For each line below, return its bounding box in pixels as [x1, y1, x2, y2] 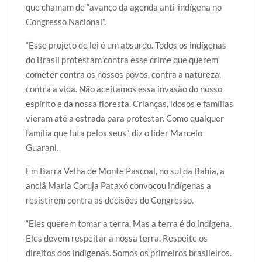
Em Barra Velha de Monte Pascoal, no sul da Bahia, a [26, 165, 225, 176]
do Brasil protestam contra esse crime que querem [26, 54, 219, 65]
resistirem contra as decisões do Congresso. [26, 194, 194, 205]
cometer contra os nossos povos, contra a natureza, [26, 68, 222, 80]
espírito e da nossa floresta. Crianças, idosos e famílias [26, 98, 234, 109]
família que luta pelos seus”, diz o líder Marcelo [26, 127, 203, 138]
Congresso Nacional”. [26, 16, 106, 27]
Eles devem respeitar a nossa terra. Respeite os [26, 232, 208, 243]
